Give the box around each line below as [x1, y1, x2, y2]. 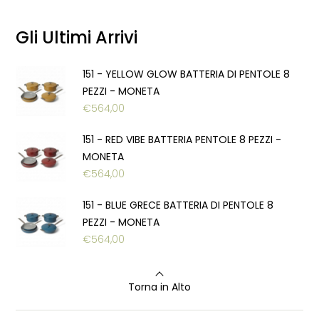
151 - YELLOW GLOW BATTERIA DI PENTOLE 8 [83, 66, 291, 81]
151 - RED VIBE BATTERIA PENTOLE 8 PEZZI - [83, 132, 282, 147]
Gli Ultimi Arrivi [16, 25, 138, 49]
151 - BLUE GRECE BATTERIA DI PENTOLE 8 [83, 197, 274, 212]
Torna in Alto [128, 279, 191, 294]
